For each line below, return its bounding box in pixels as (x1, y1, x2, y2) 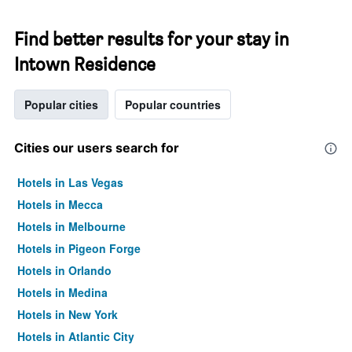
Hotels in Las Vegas (17, 174, 123, 190)
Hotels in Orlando (17, 262, 112, 278)
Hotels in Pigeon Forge (17, 240, 141, 256)
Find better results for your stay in (14, 27, 289, 50)
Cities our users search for (14, 140, 179, 156)
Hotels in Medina (17, 284, 108, 300)
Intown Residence (14, 53, 156, 75)
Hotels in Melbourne (17, 218, 126, 234)
